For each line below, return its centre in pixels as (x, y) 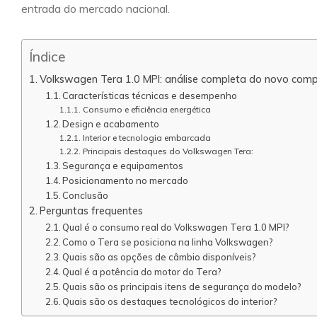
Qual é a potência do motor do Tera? (142, 271)
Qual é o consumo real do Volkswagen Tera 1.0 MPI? (176, 227)
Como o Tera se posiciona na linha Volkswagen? (168, 242)
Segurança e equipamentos (123, 165)
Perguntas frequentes (91, 210)
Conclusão (86, 195)
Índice (47, 57)
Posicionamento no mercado (126, 180)
